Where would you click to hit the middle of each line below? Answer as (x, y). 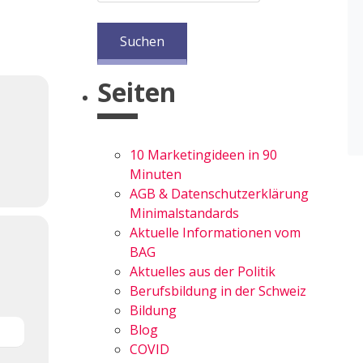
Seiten (137, 92)
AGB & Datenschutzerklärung (219, 194)
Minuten (156, 174)
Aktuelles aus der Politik (203, 271)
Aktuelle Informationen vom (215, 233)
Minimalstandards (184, 213)
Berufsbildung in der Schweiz (218, 291)
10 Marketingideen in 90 (203, 155)
